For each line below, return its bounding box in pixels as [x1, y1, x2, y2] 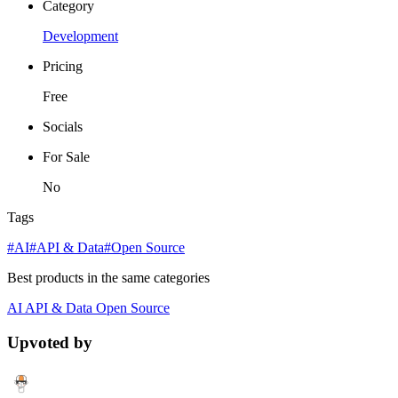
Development [43, 28, 118, 44]
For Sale [43, 149, 90, 165]
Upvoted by [7, 332, 92, 352]
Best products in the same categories [7, 270, 210, 286]
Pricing [43, 59, 83, 75]
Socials [43, 119, 83, 135]
